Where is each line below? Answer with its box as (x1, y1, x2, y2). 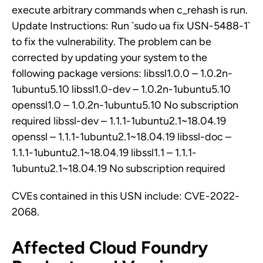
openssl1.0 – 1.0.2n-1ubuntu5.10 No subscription (12, 99, 238, 112)
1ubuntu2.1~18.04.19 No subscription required (12, 162, 225, 175)
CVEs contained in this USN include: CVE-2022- (12, 190, 240, 203)
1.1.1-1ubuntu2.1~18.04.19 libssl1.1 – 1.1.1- (12, 146, 197, 159)
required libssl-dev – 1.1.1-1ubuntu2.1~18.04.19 (12, 114, 226, 127)
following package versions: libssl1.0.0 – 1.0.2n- (12, 67, 232, 80)
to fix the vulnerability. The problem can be (12, 35, 211, 48)
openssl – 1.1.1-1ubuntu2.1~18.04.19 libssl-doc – (12, 130, 231, 143)
